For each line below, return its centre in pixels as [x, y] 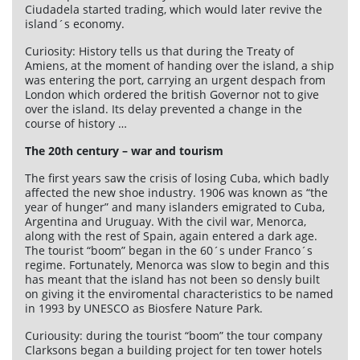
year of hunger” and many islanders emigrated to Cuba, [175, 207]
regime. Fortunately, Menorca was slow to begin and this [177, 264]
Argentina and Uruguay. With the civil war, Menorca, [166, 221]
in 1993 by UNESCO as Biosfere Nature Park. [144, 308]
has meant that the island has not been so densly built [172, 279]
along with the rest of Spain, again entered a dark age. [171, 235]
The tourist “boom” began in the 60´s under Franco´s [169, 250]
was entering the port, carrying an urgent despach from [175, 80]
